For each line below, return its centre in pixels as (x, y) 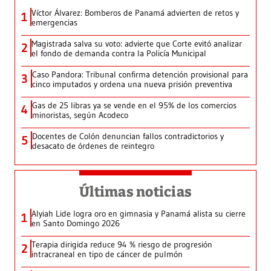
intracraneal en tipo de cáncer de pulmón (107, 254)
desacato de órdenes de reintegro (93, 146)
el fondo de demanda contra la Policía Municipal (119, 54)
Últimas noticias (135, 192)
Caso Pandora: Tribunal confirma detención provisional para (140, 75)
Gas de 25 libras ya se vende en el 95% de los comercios (134, 106)
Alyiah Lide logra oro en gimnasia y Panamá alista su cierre (139, 214)
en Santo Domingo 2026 (76, 224)
